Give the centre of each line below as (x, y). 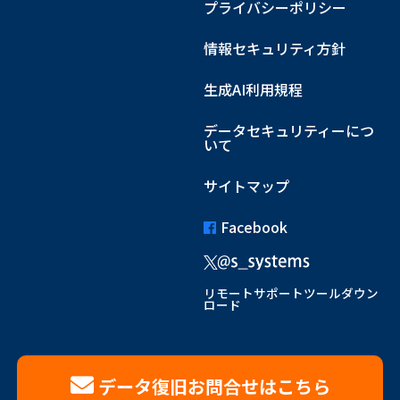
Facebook (254, 227)
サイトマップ (247, 186)
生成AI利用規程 (254, 90)
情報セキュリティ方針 (275, 49)
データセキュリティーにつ (289, 131)
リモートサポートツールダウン (292, 292)
